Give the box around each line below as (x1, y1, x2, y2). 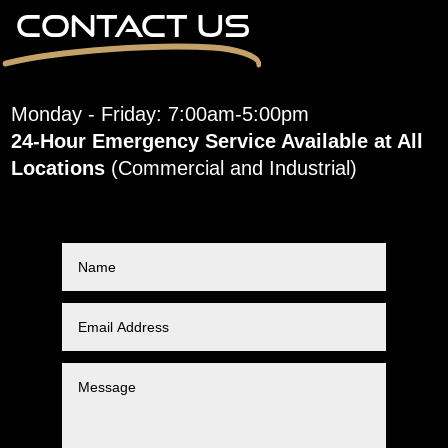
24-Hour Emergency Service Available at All (11, 130, 424, 153)
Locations (11, 157, 112, 180)
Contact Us (16, 7, 251, 44)
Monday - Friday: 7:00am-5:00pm (11, 103, 310, 126)
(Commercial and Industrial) (111, 157, 358, 180)
